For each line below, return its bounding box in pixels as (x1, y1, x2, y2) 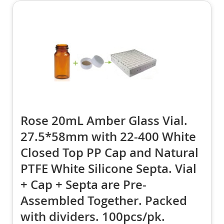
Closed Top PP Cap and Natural (20, 144, 198, 161)
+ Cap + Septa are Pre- (20, 176, 146, 193)
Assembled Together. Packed (20, 192, 187, 209)
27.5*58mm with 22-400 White (20, 128, 196, 145)
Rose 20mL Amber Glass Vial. (20, 112, 187, 129)
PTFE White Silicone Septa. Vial (20, 160, 196, 177)
